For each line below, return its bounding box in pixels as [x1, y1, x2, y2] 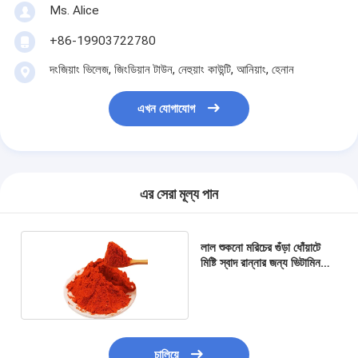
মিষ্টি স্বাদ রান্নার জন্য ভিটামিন [201, 255, 321, 270]
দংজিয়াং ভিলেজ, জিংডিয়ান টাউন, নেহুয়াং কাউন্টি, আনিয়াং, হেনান [49, 62, 294, 78]
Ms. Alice [49, 2, 99, 18]
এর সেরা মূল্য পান [140, 186, 218, 203]
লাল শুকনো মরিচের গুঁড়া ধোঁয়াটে [201, 240, 321, 255]
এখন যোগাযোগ [137, 101, 196, 117]
